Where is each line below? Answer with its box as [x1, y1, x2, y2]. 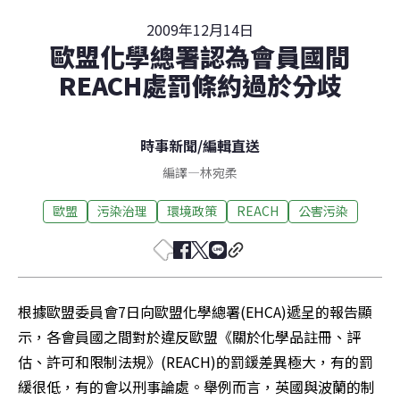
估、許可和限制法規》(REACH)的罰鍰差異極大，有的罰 [18, 350, 373, 372]
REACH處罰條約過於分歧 [58, 66, 342, 103]
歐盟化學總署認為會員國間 [50, 37, 350, 74]
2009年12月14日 [146, 18, 254, 40]
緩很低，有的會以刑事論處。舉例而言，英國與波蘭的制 [18, 375, 375, 397]
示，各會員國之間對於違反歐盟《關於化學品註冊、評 [18, 325, 361, 347]
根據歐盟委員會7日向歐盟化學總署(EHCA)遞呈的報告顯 [18, 300, 372, 322]
